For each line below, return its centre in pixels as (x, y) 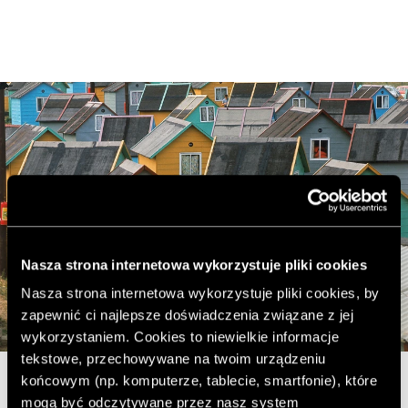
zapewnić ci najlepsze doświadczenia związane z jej (187, 315)
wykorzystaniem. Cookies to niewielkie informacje (180, 337)
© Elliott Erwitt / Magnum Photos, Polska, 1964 (204, 362)
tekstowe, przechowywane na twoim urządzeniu (173, 359)
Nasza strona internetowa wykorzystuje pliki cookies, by (200, 293)
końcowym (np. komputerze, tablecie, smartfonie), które (199, 381)
